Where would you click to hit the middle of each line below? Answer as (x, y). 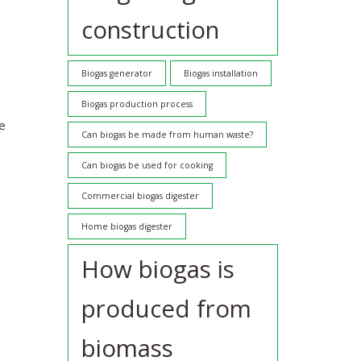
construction (150, 30)
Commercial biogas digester (140, 196)
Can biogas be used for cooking (147, 166)
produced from (166, 309)
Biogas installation (220, 74)
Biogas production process (137, 104)
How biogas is (158, 270)
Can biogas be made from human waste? (167, 135)
